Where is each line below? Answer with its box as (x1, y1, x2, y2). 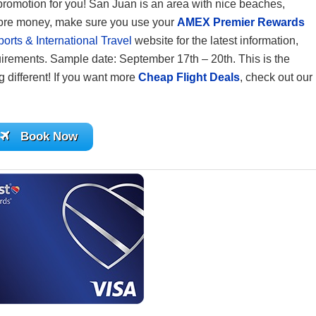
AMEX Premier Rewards (177, 16, 305, 28)
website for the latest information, (132, 35, 298, 47)
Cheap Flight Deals (138, 71, 240, 83)
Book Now (20, 130, 78, 143)
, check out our (240, 71, 312, 83)
